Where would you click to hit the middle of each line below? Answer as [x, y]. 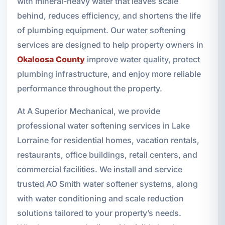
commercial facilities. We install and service [99, 169]
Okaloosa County [51, 59]
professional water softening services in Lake [103, 125]
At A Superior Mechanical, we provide [88, 111]
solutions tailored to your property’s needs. [99, 213]
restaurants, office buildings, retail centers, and [107, 154]
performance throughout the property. [89, 88]
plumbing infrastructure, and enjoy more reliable [109, 74]
